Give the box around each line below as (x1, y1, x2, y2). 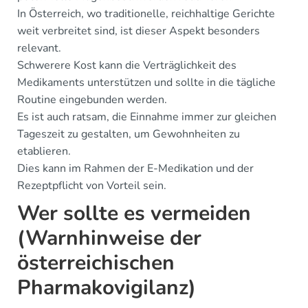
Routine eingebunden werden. (17, 91, 167, 107)
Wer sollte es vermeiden (17, 199, 251, 228)
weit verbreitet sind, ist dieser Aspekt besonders (17, 23, 260, 38)
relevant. (17, 40, 61, 56)
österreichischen (17, 248, 175, 277)
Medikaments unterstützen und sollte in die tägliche (17, 74, 276, 90)
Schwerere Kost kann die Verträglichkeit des (17, 57, 236, 73)
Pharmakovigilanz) (17, 273, 196, 302)
